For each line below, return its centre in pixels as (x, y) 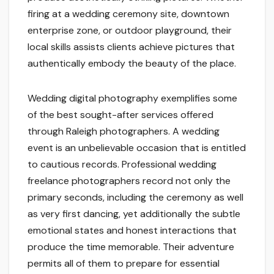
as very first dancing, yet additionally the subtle (134, 214)
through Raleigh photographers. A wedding (124, 131)
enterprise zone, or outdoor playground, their (130, 31)
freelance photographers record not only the (129, 181)
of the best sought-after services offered (120, 115)
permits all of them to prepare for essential (124, 264)
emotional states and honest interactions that (132, 231)
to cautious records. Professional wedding (122, 165)
